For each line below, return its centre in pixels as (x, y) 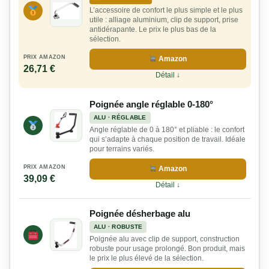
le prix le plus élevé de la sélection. (146, 258)
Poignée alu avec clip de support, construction (164, 239)
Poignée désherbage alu (140, 214)
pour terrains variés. (122, 149)
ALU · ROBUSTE (118, 227)
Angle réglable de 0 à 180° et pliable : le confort (167, 130)
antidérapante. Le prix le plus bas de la (153, 30)
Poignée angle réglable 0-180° (151, 104)
